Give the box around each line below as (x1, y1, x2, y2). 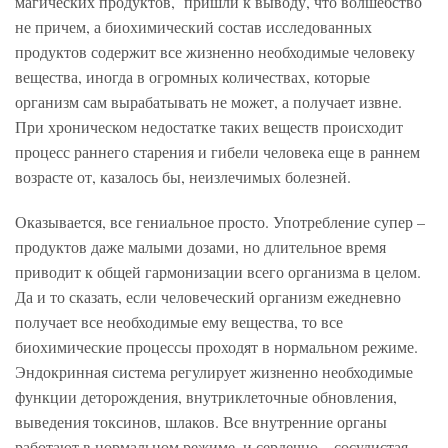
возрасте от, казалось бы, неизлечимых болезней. (15, 166, 351, 188)
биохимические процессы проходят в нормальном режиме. (15, 336, 418, 358)
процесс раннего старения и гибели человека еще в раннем (15, 141, 420, 163)
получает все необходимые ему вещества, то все (15, 311, 343, 333)
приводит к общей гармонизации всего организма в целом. (15, 261, 421, 283)
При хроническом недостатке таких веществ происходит (15, 116, 403, 138)
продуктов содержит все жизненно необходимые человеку (15, 41, 415, 63)
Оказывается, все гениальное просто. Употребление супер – (15, 211, 425, 233)
